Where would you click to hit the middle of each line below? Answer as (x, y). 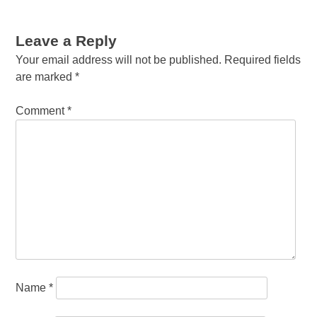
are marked (46, 77)
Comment (42, 111)
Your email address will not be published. (119, 60)
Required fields (263, 60)
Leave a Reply (67, 41)
